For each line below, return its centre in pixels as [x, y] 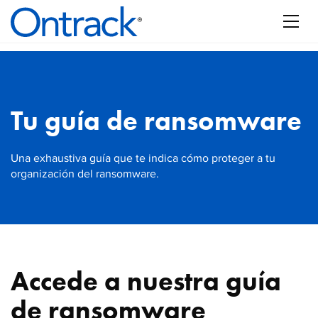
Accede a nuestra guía [146, 281]
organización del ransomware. [85, 175]
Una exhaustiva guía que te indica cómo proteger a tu [143, 159]
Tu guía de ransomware [156, 121]
